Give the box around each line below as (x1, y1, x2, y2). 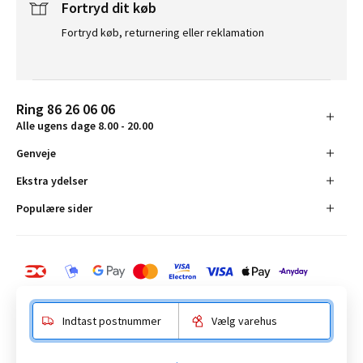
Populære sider (16, 201, 92, 216)
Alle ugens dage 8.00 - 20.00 (16, 118, 153, 133)
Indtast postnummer (62, 314, 161, 328)
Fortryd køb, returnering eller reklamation (62, 25, 264, 40)
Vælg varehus (211, 314, 277, 328)
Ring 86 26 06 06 (16, 100, 115, 118)
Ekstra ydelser (16, 173, 88, 188)
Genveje (16, 146, 56, 160)
